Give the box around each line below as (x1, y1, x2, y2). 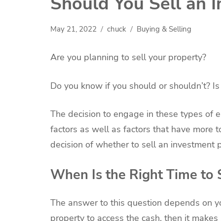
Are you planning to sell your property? (50, 51, 206, 63)
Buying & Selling (137, 24, 191, 34)
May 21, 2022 (50, 24, 97, 34)
